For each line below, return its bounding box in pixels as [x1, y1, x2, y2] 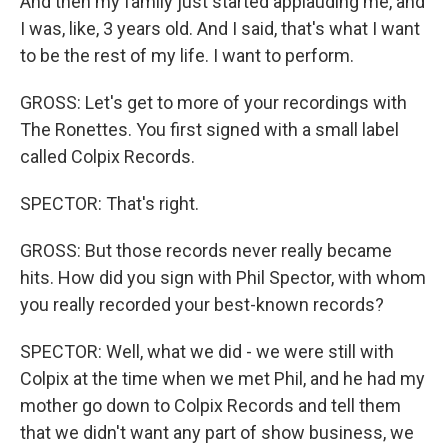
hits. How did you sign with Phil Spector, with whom [20, 267, 426, 289]
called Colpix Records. [20, 146, 195, 168]
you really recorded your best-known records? [20, 294, 384, 316]
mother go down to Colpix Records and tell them [20, 395, 401, 417]
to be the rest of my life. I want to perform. [20, 45, 354, 67]
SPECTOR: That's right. [20, 193, 199, 215]
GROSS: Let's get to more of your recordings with [20, 92, 407, 114]
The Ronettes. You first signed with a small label [20, 119, 399, 141]
